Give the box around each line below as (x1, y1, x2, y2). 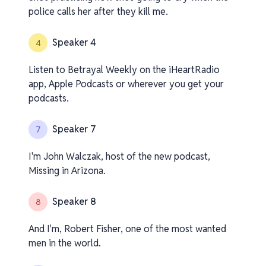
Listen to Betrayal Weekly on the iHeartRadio (28, 64, 220, 76)
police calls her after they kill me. (28, 5, 168, 18)
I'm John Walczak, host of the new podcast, (28, 150, 210, 163)
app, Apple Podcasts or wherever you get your (28, 78, 224, 90)
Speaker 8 (52, 195, 96, 208)
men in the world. (28, 237, 101, 249)
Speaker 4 (52, 36, 96, 49)
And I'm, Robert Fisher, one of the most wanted (28, 223, 226, 235)
